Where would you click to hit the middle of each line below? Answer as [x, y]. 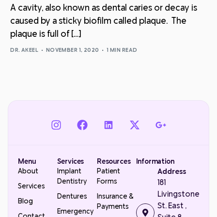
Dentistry [72, 181]
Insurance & [115, 196]
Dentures [72, 196]
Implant [69, 171]
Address [172, 171]
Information [155, 161]
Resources [114, 161]
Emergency [75, 211]
